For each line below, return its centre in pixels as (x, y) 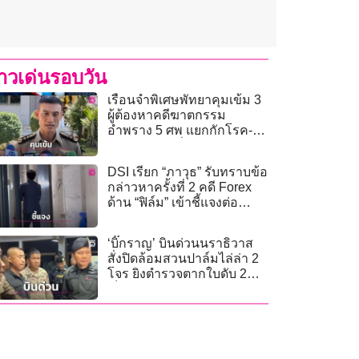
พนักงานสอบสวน (156, 217)
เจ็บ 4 (123, 289)
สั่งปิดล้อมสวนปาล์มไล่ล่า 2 (184, 259)
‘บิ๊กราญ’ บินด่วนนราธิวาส (181, 244)
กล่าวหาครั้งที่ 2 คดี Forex (180, 187)
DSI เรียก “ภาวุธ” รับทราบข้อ (188, 171)
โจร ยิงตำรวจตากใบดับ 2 (177, 274)
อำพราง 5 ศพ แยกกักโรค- (180, 131)
